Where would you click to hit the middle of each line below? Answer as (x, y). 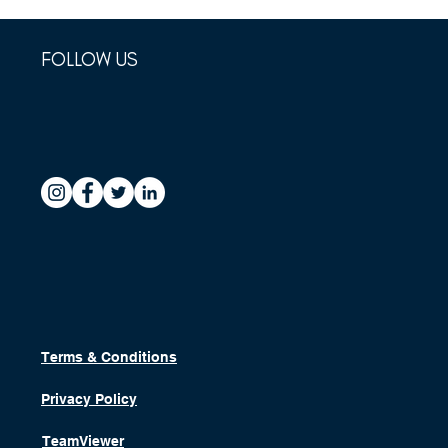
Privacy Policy (89, 399)
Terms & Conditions (109, 357)
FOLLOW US (89, 59)
